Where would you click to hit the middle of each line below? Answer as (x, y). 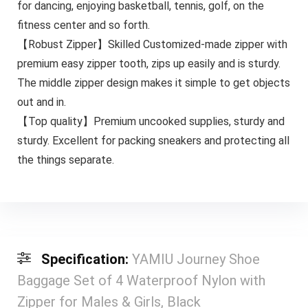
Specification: (86, 259)
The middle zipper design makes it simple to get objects (153, 83)
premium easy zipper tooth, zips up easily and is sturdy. (148, 64)
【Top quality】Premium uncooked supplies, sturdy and (151, 122)
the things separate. (65, 160)
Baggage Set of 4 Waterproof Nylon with (141, 280)
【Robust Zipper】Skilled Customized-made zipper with (152, 45)
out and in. (41, 102)
